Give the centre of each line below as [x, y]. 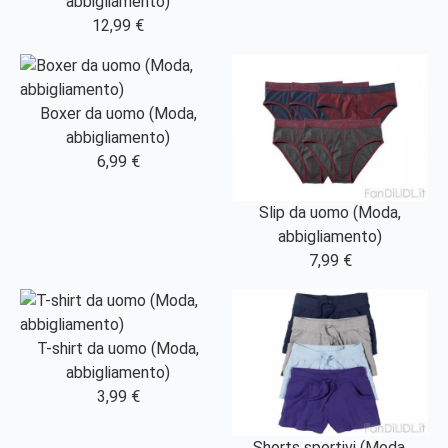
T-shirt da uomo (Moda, [118, 349]
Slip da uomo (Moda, [330, 213]
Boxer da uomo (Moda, [118, 114]
